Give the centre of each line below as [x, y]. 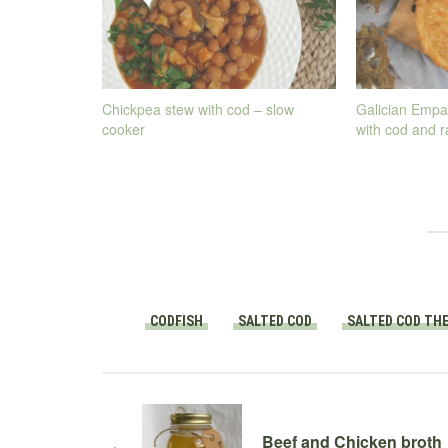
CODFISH [176, 321]
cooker [123, 129]
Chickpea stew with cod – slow [198, 109]
